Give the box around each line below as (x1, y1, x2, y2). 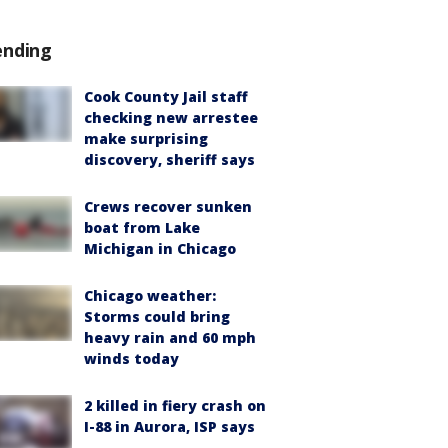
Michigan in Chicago (84, 239, 236, 258)
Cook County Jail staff (84, 87, 248, 106)
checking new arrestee (84, 108, 258, 127)
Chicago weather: (84, 286, 216, 305)
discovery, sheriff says (84, 150, 255, 169)
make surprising (84, 129, 208, 148)
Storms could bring (84, 307, 230, 326)
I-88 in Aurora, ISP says (84, 417, 255, 436)
